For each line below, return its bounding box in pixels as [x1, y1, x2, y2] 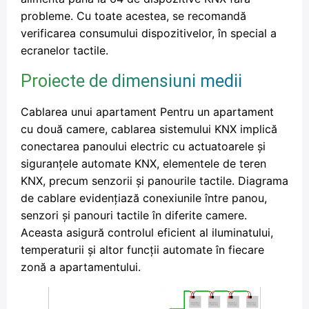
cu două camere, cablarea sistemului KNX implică [21, 122, 277, 136]
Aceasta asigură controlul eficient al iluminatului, [21, 226, 273, 239]
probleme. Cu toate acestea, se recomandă [21, 9, 246, 23]
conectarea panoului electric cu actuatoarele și [21, 139, 266, 153]
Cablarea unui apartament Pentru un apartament [21, 105, 274, 119]
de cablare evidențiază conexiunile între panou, [21, 191, 267, 205]
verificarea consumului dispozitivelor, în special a [21, 26, 277, 40]
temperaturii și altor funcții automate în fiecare [21, 243, 264, 257]
